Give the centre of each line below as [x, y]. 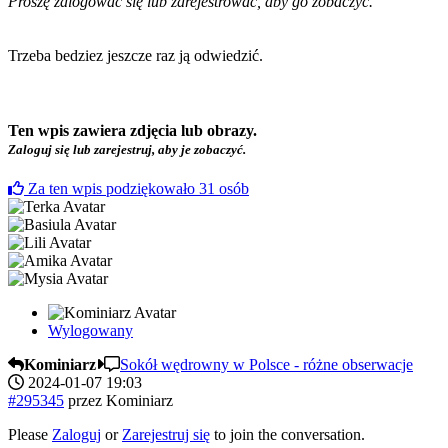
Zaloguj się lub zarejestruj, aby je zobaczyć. [127, 150]
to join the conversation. [287, 434]
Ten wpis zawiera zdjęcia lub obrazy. [132, 131]
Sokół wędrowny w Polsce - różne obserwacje [266, 364]
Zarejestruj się [166, 434]
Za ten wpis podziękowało [113, 188]
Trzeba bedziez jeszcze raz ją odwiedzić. [135, 56]
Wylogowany [90, 330]
